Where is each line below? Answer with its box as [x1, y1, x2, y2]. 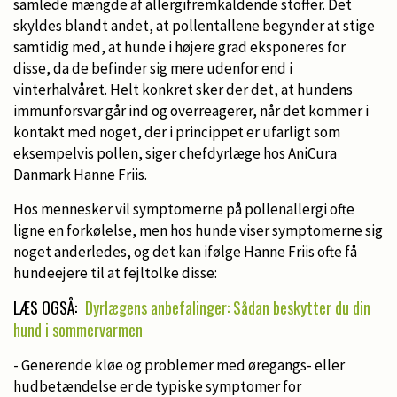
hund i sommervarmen [13, 317, 143, 341]
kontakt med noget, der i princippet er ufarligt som [13, 121, 340, 142]
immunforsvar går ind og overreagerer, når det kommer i [13, 100, 369, 121]
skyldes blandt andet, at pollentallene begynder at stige [13, 15, 375, 35]
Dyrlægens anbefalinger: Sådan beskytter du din [85, 295, 370, 319]
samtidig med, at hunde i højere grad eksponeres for [13, 36, 346, 57]
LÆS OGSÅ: [13, 295, 81, 319]
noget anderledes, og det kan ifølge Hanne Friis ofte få [13, 241, 357, 261]
